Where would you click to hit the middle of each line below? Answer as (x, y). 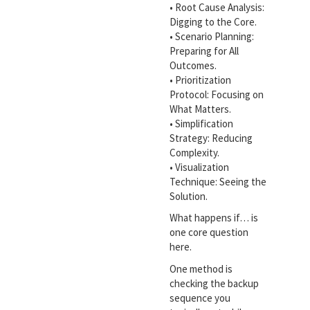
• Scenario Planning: (211, 36)
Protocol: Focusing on (216, 94)
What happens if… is (213, 218)
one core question (209, 232)
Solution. (188, 196)
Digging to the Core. (213, 21)
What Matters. (200, 109)
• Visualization (199, 167)
